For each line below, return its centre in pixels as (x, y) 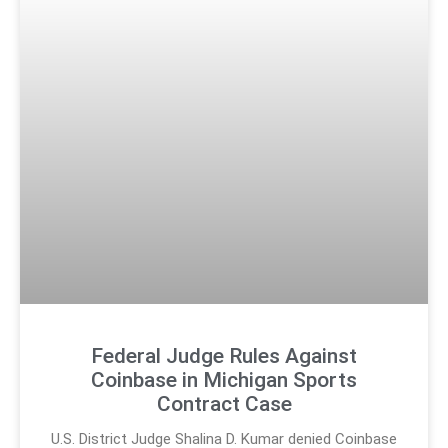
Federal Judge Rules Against (224, 356)
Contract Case (224, 404)
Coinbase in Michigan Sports (224, 380)
